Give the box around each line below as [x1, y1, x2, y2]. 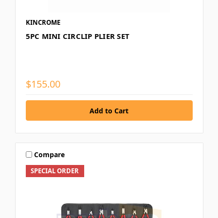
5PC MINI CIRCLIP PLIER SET [25, 31, 129, 41]
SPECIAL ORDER [31, 166, 79, 176]
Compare [34, 149, 65, 159]
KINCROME [25, 18, 60, 27]
